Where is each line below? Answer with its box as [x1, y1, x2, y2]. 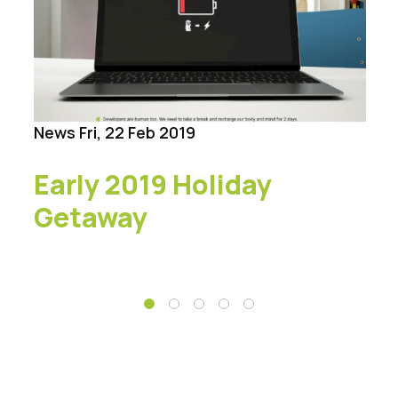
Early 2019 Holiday [34, 166, 272, 203]
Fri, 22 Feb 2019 [79, 122, 195, 144]
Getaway [34, 199, 147, 236]
